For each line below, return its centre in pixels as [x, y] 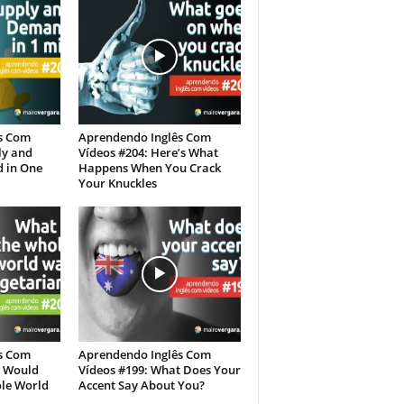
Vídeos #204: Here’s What [148, 153]
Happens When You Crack [149, 168]
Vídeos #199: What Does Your [159, 370]
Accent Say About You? [141, 386]
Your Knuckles [117, 184]
